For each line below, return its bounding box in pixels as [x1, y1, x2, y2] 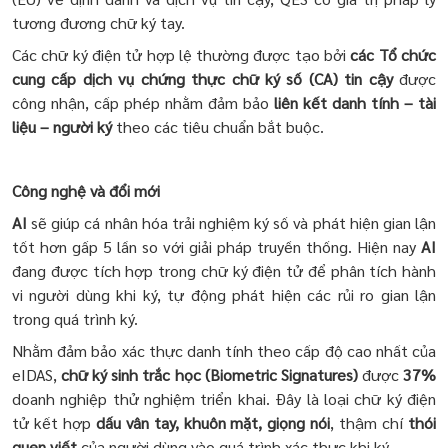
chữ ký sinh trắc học [61, 363, 205, 385]
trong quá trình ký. [12, 307, 138, 329]
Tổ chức [378, 43, 437, 65]
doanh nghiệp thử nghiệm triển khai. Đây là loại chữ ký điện [12, 387, 436, 409]
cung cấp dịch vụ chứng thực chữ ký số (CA [12, 67, 333, 89]
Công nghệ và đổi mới [12, 179, 160, 201]
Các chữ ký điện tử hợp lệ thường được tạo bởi [12, 43, 351, 65]
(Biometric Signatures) [204, 363, 358, 385]
